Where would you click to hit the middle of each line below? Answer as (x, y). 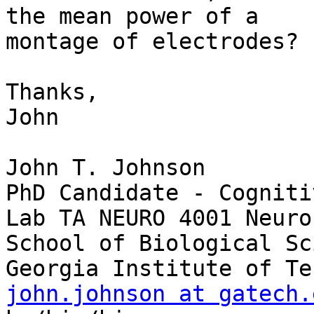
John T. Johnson (105, 168)
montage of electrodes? (152, 42)
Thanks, (52, 92)
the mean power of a (139, 16)
